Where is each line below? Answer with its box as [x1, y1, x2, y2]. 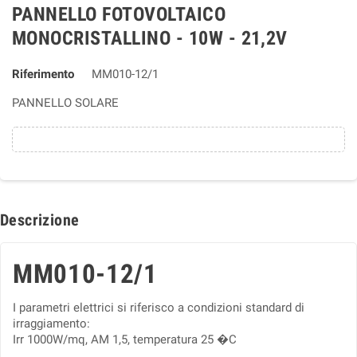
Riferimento [12, 67, 74, 81]
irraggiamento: [13, 316, 90, 331]
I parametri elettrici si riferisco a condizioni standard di [13, 300, 304, 315]
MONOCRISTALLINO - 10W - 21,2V [12, 27, 288, 49]
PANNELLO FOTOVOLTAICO [12, 3, 226, 25]
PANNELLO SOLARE [12, 96, 119, 110]
